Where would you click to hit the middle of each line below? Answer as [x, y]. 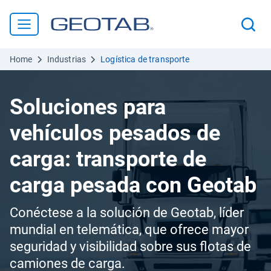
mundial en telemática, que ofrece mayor [129, 230]
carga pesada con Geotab [133, 185]
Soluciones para [88, 107]
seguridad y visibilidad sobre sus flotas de [130, 247]
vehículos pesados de [115, 133]
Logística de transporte [145, 59]
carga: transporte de [108, 159]
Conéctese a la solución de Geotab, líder [127, 213]
